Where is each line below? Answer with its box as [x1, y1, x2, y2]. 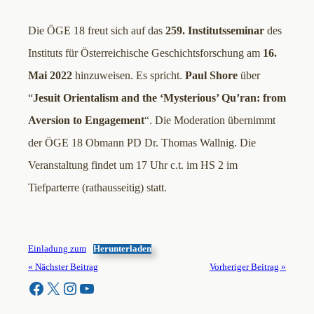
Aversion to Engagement [28, 114, 144, 127]
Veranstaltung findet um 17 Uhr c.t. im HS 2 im [28, 159, 238, 172]
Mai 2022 [28, 69, 75, 82]
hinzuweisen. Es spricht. [75, 69, 185, 82]
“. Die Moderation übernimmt [144, 114, 275, 127]
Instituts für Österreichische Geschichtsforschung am [28, 47, 263, 60]
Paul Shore [185, 69, 238, 82]
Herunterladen [93, 244, 151, 254]
